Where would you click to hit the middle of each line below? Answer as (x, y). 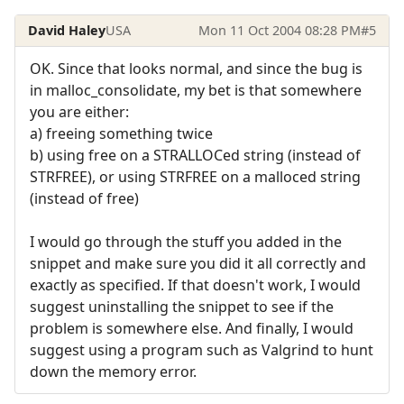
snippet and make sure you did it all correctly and (198, 264)
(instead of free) (84, 199)
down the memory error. (113, 372)
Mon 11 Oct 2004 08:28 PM (279, 30)
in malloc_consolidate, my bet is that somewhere (196, 91)
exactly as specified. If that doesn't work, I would (195, 285)
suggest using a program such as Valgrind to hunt (202, 350)
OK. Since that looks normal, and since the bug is (196, 69)
